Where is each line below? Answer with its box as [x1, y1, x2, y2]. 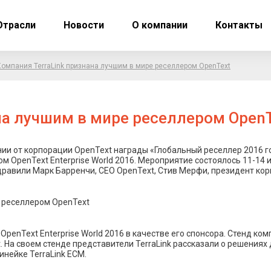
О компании [132, 19, 188, 31]
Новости [64, 19, 104, 31]
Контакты [215, 19, 263, 31]
